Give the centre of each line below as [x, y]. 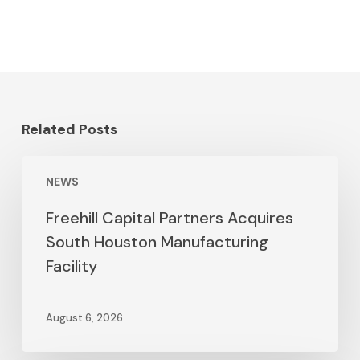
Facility [71, 266]
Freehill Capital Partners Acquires [169, 218]
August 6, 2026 [84, 318]
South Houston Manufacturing [157, 242]
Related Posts [69, 129]
